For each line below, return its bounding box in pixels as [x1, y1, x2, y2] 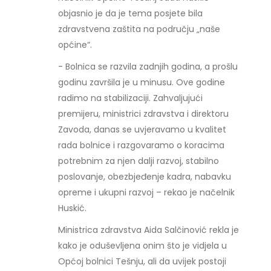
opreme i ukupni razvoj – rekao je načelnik [58, 186, 235, 198]
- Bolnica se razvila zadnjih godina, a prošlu [58, 60, 238, 73]
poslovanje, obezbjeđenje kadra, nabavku [58, 171, 232, 183]
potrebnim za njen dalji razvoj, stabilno [58, 155, 220, 167]
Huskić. [58, 202, 87, 214]
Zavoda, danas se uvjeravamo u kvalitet [58, 123, 227, 135]
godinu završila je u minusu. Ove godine [58, 76, 226, 88]
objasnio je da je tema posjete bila [58, 7, 203, 19]
